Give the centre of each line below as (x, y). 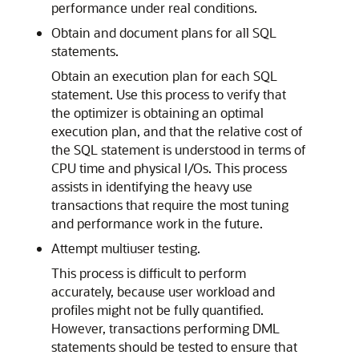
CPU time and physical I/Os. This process (169, 168)
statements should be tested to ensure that (174, 347)
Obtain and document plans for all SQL (164, 32)
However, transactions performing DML (165, 328)
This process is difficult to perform (149, 273)
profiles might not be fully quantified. (157, 310)
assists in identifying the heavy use (152, 186)
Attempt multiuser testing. (126, 248)
